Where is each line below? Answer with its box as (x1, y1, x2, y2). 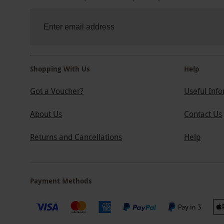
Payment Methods (30, 176, 92, 186)
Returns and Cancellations (30, 131, 122, 143)
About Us (30, 108, 62, 120)
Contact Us (184, 108, 222, 120)
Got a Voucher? (30, 85, 83, 97)
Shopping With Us (30, 64, 90, 74)
